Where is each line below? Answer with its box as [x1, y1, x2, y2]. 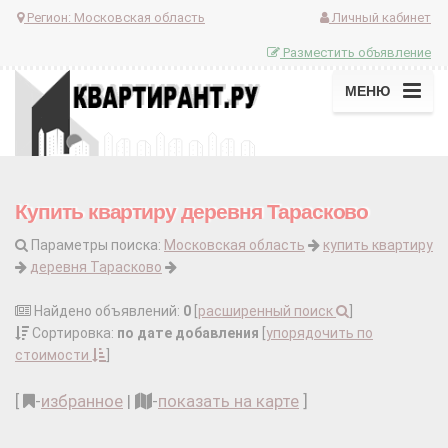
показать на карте [158, 391, 299, 412]
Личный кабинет [329, 9, 431, 25]
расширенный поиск [198, 303, 336, 320]
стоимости [15, 347, 92, 364]
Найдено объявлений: [31, 303, 183, 320]
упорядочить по [266, 325, 373, 342]
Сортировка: [29, 325, 117, 342]
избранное [41, 391, 123, 412]
